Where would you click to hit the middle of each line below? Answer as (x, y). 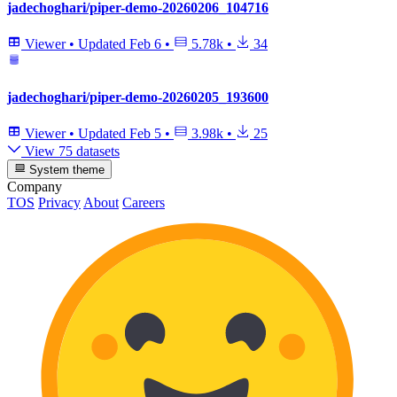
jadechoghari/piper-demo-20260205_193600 (138, 97)
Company (35, 187)
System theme (66, 170)
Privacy (59, 203)
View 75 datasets (70, 151)
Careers (144, 203)
